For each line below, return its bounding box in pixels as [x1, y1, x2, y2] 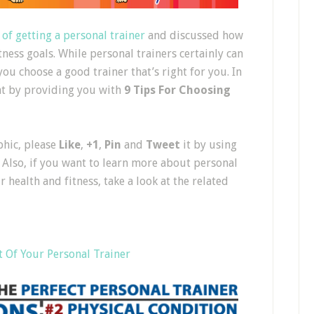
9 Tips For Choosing [124, 83, 231, 97]
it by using [180, 137, 237, 151]
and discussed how [145, 28, 243, 42]
